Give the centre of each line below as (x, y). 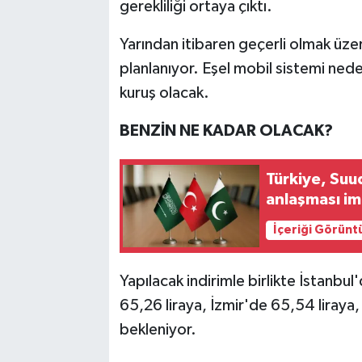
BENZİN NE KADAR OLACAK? (226, 130)
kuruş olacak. (164, 93)
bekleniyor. (158, 329)
